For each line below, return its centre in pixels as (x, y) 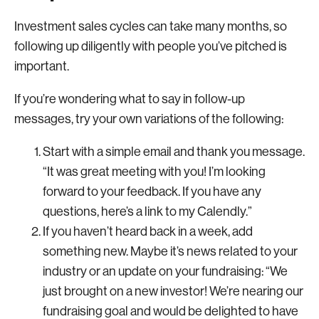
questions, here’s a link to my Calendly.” (147, 211)
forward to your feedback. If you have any (152, 192)
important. (43, 66)
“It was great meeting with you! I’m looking (154, 172)
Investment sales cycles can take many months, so (151, 26)
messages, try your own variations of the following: (149, 119)
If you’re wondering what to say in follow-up (130, 99)
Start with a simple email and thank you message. (174, 152)
